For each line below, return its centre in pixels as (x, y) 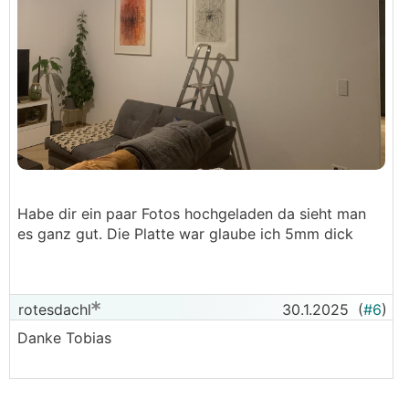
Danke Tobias (64, 338)
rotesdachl (52, 309)
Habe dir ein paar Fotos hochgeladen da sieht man (192, 214)
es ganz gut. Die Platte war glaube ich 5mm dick (185, 234)
